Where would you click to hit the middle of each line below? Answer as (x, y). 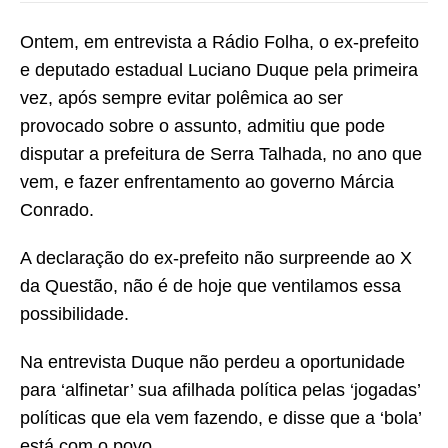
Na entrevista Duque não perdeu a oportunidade (212, 362)
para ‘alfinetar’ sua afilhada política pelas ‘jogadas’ (220, 390)
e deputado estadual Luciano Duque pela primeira (219, 70)
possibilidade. (74, 314)
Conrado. (57, 210)
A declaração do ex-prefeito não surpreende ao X (216, 258)
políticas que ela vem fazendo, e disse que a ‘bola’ (220, 418)
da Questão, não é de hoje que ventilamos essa (210, 286)
